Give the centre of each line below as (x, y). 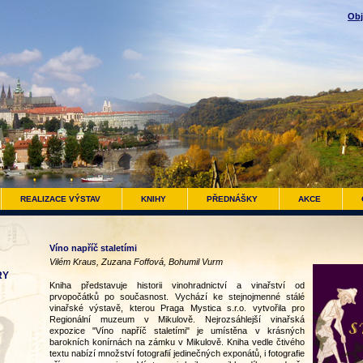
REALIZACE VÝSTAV (60, 199)
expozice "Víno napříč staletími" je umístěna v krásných (177, 331)
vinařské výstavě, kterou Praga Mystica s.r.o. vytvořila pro (177, 308)
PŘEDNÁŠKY (232, 199)
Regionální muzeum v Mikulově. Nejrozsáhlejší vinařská (177, 319)
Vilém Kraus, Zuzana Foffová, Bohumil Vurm (136, 262)
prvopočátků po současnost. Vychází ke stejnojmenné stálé (177, 297)
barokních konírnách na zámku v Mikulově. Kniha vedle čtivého (177, 342)
